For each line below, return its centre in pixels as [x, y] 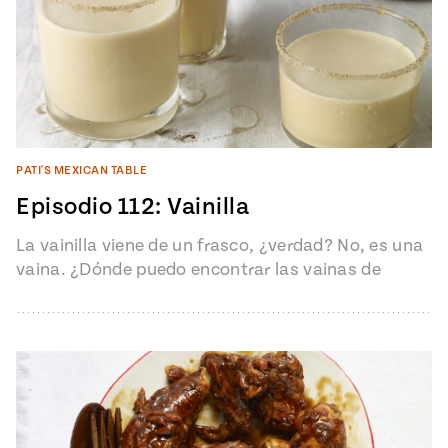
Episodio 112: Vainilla [132, 207]
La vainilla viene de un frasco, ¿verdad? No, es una [220, 246]
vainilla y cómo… [83, 294]
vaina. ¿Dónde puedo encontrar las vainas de [198, 270]
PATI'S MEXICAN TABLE [81, 171]
